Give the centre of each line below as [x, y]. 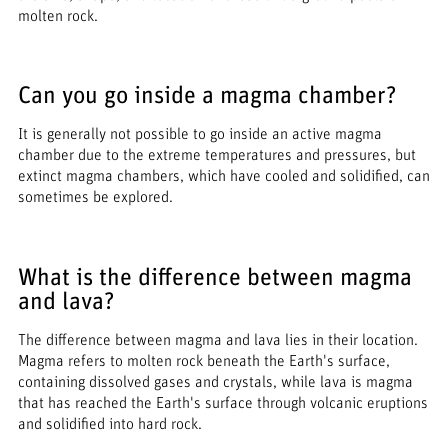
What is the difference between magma [214, 277]
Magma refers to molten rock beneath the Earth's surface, [203, 360]
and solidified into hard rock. [109, 423]
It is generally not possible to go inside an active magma [199, 134]
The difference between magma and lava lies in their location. [217, 339]
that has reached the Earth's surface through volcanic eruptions [222, 402]
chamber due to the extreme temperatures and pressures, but [216, 155]
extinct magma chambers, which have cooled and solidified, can [223, 176]
